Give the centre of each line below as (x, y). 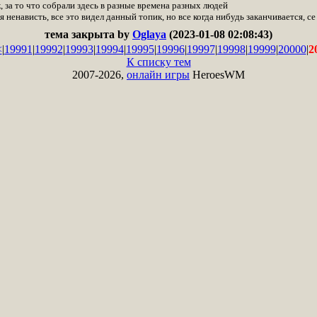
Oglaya (149, 34)
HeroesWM (217, 75)
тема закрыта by (88, 34)
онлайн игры (158, 75)
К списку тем (158, 62)
